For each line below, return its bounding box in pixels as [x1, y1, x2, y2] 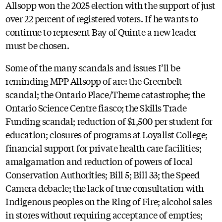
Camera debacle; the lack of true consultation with [5, 181, 204, 194]
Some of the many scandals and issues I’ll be [5, 60, 180, 74]
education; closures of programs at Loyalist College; [5, 127, 208, 141]
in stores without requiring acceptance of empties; [5, 208, 203, 221]
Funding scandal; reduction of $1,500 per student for [5, 114, 213, 127]
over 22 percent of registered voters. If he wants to [5, 11, 198, 25]
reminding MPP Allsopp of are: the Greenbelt [5, 74, 182, 87]
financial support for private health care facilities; [5, 141, 202, 154]
